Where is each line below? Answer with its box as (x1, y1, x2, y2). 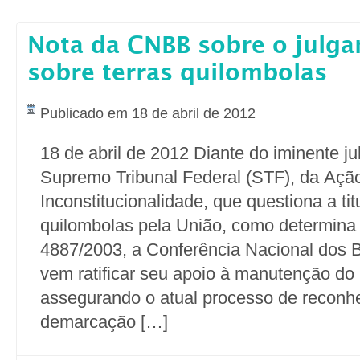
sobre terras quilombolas (27, 62, 327, 85)
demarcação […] (40, 312, 168, 332)
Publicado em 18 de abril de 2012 (40, 105, 256, 121)
